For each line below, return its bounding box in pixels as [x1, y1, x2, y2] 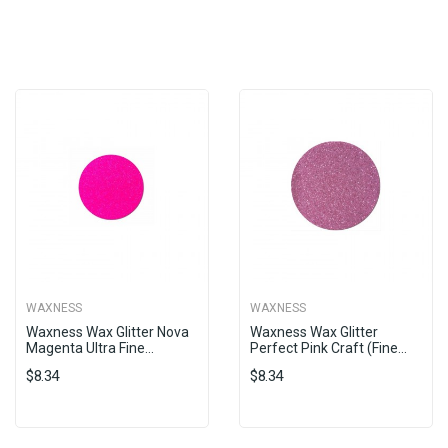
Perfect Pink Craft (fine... [250, 340, 407, 356]
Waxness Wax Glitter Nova [26, 324, 189, 340]
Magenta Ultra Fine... [26, 340, 154, 356]
